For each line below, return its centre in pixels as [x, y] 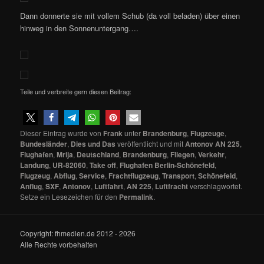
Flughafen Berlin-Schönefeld [167, 165]
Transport [179, 175]
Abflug [65, 175]
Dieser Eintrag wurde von [62, 133]
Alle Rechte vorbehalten [59, 245]
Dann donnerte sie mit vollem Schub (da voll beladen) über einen [130, 15]
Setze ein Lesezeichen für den [70, 196]
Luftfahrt [109, 186]
